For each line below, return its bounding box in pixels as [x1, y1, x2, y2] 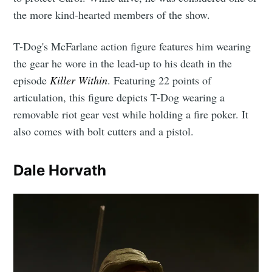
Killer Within [50, 72, 108, 87]
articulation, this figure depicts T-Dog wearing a [13, 89, 225, 104]
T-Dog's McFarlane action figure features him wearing [13, 38, 251, 53]
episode [13, 72, 50, 87]
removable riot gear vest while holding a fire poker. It [13, 106, 249, 121]
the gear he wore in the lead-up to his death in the [13, 55, 233, 70]
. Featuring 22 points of [107, 72, 212, 87]
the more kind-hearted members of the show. [13, 7, 211, 22]
